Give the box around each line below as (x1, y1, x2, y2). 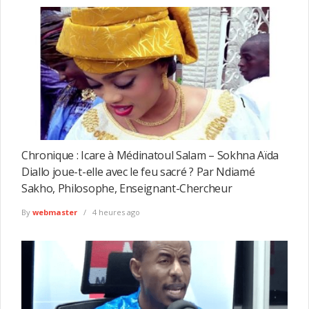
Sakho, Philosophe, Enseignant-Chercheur (21, 181, 232, 197)
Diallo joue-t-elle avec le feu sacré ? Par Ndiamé (21, 164, 255, 180)
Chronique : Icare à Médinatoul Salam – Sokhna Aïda (21, 148, 279, 163)
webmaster (32, 207, 77, 218)
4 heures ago (90, 207, 140, 218)
